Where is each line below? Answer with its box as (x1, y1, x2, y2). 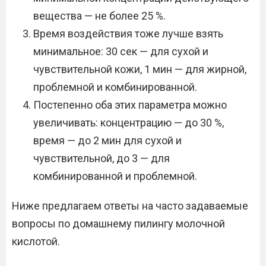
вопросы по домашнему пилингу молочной (12, 217, 225, 230)
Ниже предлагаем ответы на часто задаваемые (12, 199, 248, 212)
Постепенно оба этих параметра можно (33, 99, 227, 111)
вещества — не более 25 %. (33, 9, 166, 22)
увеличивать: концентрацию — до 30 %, (33, 116, 224, 129)
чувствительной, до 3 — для (33, 152, 170, 164)
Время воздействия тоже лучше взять (33, 27, 223, 40)
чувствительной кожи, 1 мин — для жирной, (33, 63, 246, 75)
